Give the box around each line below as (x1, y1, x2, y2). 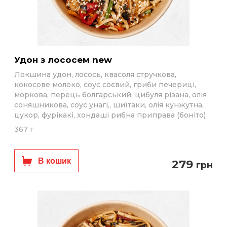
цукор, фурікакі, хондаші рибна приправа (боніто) (14, 110, 206, 120)
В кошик (38, 157, 71, 165)
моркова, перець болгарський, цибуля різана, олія (14, 90, 207, 99)
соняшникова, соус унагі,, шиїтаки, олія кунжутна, (14, 100, 204, 109)
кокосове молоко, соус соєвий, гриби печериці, (14, 80, 196, 89)
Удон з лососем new (20, 55, 112, 65)
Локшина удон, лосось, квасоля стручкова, (14, 70, 176, 79)
